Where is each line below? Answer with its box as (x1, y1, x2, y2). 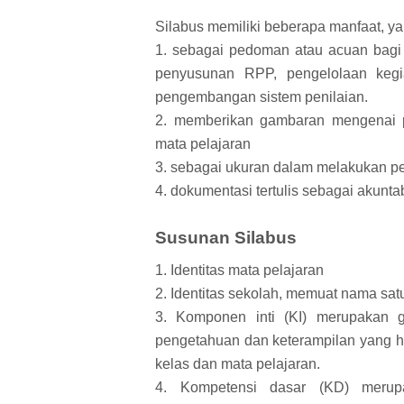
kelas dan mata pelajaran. (155, 355, 320, 372)
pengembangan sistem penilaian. (155, 89, 372, 106)
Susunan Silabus (155, 228, 297, 248)
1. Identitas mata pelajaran (155, 262, 324, 278)
